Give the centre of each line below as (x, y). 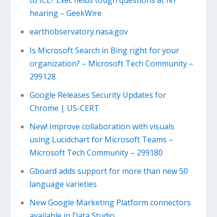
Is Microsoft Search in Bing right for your (104, 50)
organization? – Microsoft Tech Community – (111, 63)
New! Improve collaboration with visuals (102, 126)
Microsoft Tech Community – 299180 (96, 152)
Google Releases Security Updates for (98, 95)
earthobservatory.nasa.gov (78, 32)
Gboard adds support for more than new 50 (108, 171)
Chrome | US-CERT (64, 108)
